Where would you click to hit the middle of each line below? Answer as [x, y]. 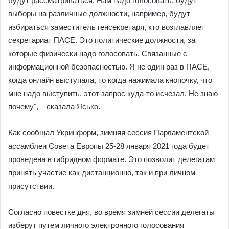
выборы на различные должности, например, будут [99, 14]
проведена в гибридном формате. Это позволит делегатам [111, 159]
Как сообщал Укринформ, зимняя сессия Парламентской [108, 133]
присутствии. [31, 186]
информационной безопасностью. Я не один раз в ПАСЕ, [109, 67]
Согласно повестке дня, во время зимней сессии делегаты [111, 212]
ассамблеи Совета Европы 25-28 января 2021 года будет [109, 146]
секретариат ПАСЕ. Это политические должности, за [102, 40]
